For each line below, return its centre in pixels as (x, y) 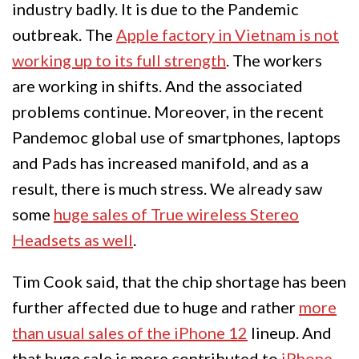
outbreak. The (64, 35)
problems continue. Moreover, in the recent (168, 112)
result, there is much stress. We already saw (167, 189)
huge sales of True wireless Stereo (176, 214)
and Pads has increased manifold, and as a (160, 163)
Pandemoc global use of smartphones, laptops (176, 137)
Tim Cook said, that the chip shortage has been (179, 282)
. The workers (274, 61)
